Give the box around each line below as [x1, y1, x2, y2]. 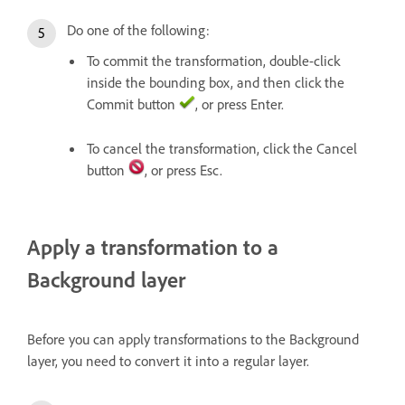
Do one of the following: [67, 21, 210, 40]
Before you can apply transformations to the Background [27, 330, 359, 349]
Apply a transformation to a [27, 233, 278, 261]
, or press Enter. [195, 95, 284, 114]
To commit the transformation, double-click [87, 52, 340, 71]
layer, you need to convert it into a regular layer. [27, 352, 309, 371]
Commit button [87, 95, 179, 114]
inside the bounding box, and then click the [87, 73, 344, 92]
